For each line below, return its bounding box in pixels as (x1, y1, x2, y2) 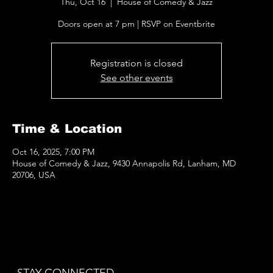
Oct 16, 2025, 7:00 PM (12, 146, 94, 158)
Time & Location (12, 122, 122, 136)
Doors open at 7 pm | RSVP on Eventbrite (58, 18, 215, 30)
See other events (100, 72, 173, 84)
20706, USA (12, 169, 55, 181)
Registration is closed (90, 57, 183, 69)
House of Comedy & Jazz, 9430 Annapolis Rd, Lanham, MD (12, 158, 236, 169)
